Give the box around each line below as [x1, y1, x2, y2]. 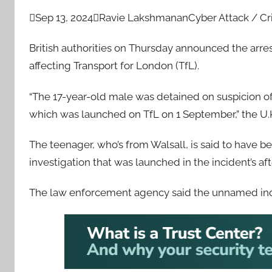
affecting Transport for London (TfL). [29, 59, 199, 72]
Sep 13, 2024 [35, 12, 93, 24]
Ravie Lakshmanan [99, 12, 188, 24]
